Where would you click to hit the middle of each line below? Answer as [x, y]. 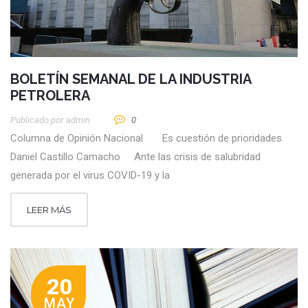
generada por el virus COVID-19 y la [90, 175]
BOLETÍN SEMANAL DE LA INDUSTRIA [131, 79]
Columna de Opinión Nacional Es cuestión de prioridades [149, 138]
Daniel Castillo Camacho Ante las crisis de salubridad [135, 156]
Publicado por [37, 120]
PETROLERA [50, 95]
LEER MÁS [49, 209]
